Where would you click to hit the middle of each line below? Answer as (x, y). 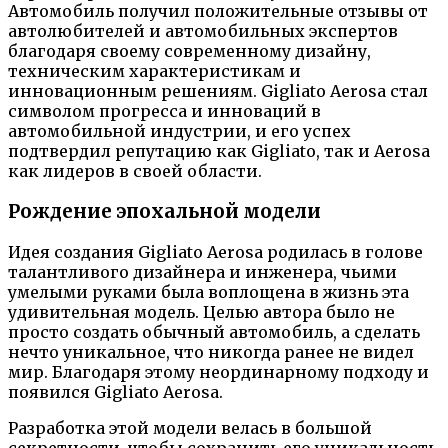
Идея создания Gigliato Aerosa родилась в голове (215, 251)
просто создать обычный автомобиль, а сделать (214, 331)
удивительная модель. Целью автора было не (201, 311)
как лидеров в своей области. (135, 171)
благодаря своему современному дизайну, (189, 51)
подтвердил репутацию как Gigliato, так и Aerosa (219, 151)
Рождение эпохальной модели (164, 212)
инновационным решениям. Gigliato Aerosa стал (218, 91)
